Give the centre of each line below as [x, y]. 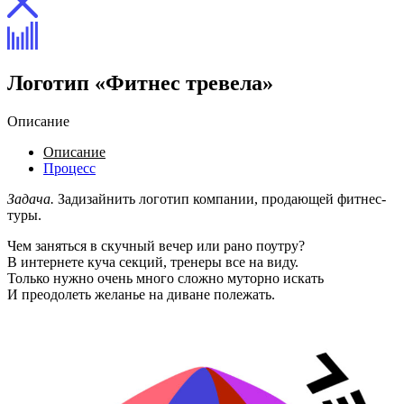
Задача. [31, 198]
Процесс [69, 168]
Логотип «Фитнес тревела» [140, 83]
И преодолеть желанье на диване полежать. [141, 294]
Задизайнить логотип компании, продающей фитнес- [220, 198]
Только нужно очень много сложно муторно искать [165, 278]
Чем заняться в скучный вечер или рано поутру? [156, 245]
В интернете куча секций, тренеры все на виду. [153, 262]
